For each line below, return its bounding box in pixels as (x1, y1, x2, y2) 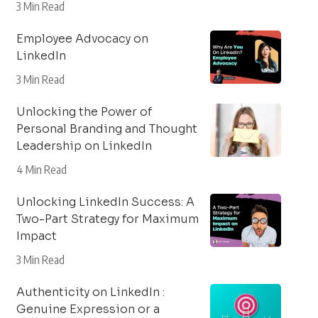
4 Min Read (16, 163, 67, 177)
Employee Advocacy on (16, 31, 148, 46)
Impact (16, 229, 57, 243)
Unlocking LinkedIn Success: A (16, 194, 194, 209)
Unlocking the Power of (16, 104, 152, 119)
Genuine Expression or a (16, 302, 160, 317)
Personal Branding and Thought (16, 121, 197, 136)
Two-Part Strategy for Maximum (16, 212, 199, 226)
